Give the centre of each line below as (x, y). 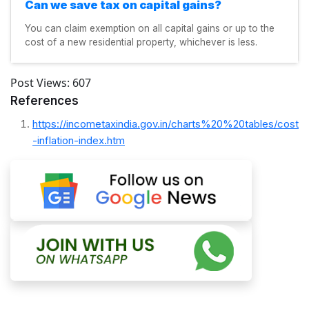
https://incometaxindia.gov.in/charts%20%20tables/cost (166, 123)
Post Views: (40, 82)
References (44, 100)
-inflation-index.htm (79, 140)
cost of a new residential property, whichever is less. (141, 42)
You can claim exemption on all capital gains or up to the (150, 28)
